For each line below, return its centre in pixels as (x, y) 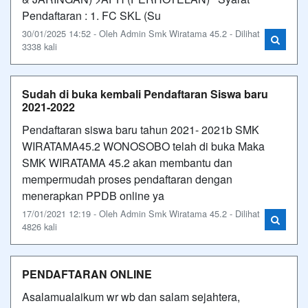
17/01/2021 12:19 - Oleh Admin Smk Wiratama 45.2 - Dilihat (141, 213)
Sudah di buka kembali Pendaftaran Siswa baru (145, 93)
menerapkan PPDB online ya (93, 195)
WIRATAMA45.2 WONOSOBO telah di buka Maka (143, 146)
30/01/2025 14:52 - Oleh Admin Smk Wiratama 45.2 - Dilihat (141, 33)
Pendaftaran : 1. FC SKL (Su (91, 15)
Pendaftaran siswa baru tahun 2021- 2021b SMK (141, 129)
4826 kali (40, 226)
